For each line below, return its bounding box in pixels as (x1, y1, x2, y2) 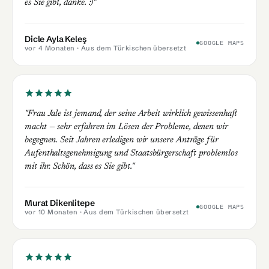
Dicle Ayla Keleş (25, 33, 86, 44)
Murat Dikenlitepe (25, 197, 95, 208)
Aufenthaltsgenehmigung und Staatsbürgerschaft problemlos (25, 148, 238, 158)
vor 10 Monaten (25, 207, 78, 216)
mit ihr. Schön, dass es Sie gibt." (25, 162, 134, 171)
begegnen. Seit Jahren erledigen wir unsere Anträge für (25, 135, 219, 145)
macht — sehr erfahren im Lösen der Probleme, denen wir (25, 122, 228, 131)
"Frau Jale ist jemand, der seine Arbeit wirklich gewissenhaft (25, 109, 238, 118)
